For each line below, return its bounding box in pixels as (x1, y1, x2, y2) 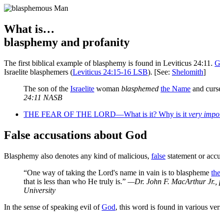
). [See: (148, 67, 172, 76)
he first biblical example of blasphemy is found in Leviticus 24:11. (9, 58, 215, 67)
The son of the (24, 84, 70, 93)
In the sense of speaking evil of (4, 202, 102, 211)
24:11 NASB (24, 93, 62, 102)
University (24, 186, 55, 194)
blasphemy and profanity (4, 35, 130, 49)
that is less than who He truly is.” (24, 177, 128, 186)
